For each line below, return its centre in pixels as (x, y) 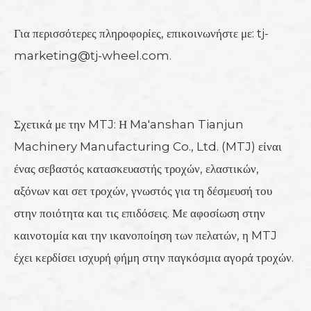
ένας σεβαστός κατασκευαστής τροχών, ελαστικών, (136, 168)
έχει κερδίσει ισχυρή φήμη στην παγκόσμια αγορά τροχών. (154, 257)
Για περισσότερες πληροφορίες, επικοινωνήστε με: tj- (141, 33)
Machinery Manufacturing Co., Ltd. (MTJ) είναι (148, 146)
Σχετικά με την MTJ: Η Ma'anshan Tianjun (129, 124)
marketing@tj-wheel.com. (93, 55)
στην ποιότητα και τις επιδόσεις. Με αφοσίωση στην (140, 213)
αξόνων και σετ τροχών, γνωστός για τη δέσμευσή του (143, 191)
